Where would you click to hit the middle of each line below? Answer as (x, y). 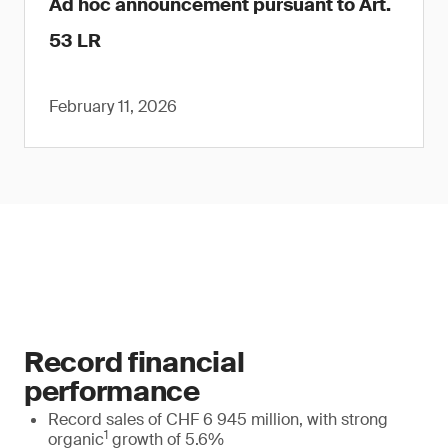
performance (112, 391)
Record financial (134, 362)
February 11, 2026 (113, 106)
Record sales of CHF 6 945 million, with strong (218, 419)
